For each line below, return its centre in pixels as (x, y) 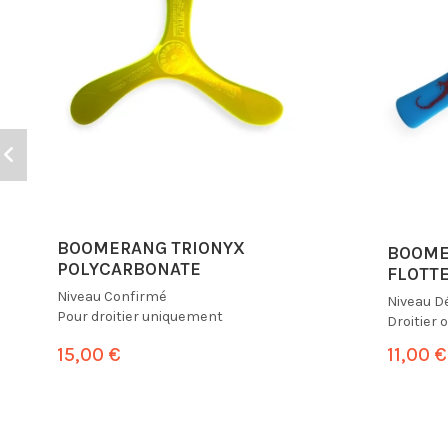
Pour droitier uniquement (140, 317)
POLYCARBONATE (129, 269)
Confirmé (135, 297)
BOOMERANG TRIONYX (151, 248)
